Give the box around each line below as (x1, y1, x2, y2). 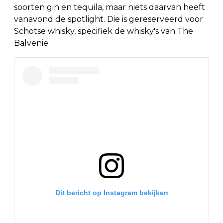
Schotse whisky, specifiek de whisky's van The (14, 26, 193, 36)
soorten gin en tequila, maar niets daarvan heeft (14, 2, 205, 12)
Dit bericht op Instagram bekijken (55, 188, 168, 197)
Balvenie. (14, 38, 50, 48)
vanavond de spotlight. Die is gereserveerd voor (14, 14, 203, 24)
